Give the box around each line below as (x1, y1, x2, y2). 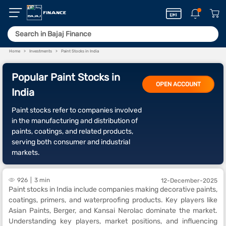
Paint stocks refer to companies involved (12, 106, 142, 115)
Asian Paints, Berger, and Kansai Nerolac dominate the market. (9, 206, 217, 215)
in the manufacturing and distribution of (12, 117, 138, 125)
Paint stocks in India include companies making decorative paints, (9, 185, 217, 194)
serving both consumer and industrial (12, 138, 130, 146)
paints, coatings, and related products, (12, 127, 133, 136)
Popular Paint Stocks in (12, 71, 120, 83)
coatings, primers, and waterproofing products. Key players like (9, 196, 217, 204)
